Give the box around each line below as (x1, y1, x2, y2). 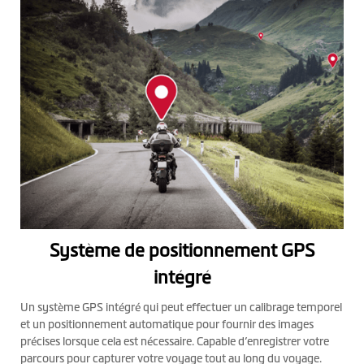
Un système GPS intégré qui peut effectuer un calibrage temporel (20, 300, 342, 314)
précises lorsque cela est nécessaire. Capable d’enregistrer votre (20, 334, 329, 348)
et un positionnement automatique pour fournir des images (20, 317, 314, 331)
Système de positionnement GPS (50, 240, 314, 261)
